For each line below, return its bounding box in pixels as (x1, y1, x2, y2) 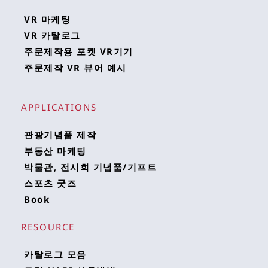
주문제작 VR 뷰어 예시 (24, 61, 127, 74)
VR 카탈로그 (24, 29, 81, 41)
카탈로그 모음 (24, 248, 87, 260)
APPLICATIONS (21, 100, 100, 113)
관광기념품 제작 (24, 128, 96, 141)
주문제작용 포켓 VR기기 (24, 45, 133, 57)
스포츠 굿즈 (24, 176, 77, 189)
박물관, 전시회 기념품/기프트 (24, 160, 157, 173)
